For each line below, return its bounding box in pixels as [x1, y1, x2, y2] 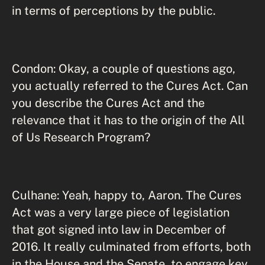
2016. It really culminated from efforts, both [12, 240, 251, 253]
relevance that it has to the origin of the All [12, 113, 245, 127]
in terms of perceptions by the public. [12, 4, 215, 17]
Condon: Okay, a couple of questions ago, [12, 62, 235, 75]
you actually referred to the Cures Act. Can [12, 79, 248, 92]
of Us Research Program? [12, 130, 150, 144]
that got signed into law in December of [12, 222, 226, 236]
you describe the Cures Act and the [12, 96, 205, 109]
